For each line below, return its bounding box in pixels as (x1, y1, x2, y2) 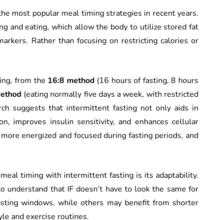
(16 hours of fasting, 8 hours (94, 75, 198, 86)
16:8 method (48, 75, 95, 86)
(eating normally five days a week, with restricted (21, 88, 199, 100)
